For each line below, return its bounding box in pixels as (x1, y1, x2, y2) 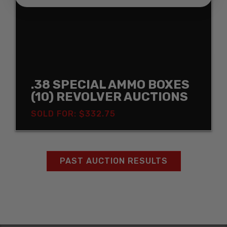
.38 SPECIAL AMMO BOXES (31, 77, 190, 92)
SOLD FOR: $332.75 (31, 108, 116, 119)
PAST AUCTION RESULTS (59, 156, 168, 166)
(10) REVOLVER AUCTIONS (31, 89, 188, 104)
